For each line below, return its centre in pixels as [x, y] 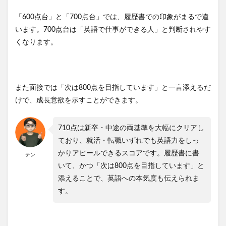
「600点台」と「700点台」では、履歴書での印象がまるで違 [112, 17]
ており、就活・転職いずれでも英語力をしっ [129, 141]
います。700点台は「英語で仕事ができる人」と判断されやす [113, 30]
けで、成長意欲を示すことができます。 [79, 101]
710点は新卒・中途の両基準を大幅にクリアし [131, 128]
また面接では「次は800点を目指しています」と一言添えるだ [113, 88]
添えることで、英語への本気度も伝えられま [129, 179]
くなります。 [36, 43]
